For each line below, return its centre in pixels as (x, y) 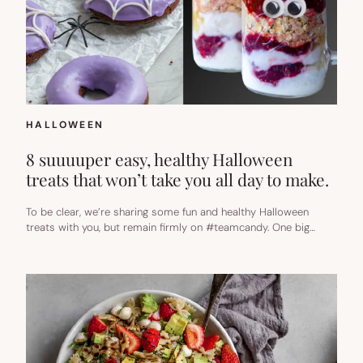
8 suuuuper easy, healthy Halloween (159, 158)
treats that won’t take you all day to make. (177, 179)
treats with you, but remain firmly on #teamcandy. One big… (171, 227)
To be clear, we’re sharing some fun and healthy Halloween (167, 211)
